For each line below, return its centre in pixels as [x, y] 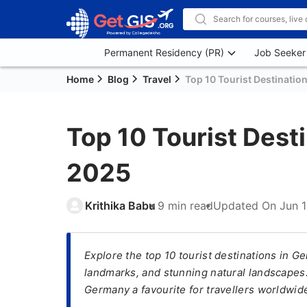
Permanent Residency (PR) [164, 52]
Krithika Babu [120, 206]
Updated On [246, 206]
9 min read [185, 206]
